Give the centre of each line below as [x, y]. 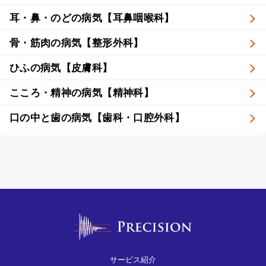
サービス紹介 [133, 260]
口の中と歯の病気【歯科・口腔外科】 [97, 118]
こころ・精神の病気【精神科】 [82, 93]
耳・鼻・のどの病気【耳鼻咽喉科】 [92, 18]
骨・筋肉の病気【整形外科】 [77, 43]
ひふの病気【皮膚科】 [61, 68]
